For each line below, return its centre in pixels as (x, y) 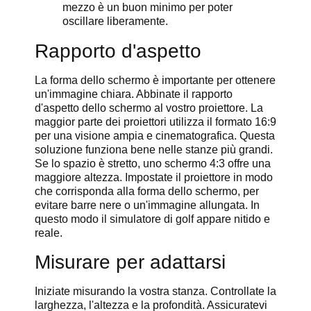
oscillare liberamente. (115, 22)
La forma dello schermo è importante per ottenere (155, 81)
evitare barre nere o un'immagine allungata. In (147, 205)
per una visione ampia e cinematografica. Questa (155, 136)
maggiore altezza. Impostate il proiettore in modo (154, 178)
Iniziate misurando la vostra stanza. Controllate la (155, 291)
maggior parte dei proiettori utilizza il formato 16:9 (155, 122)
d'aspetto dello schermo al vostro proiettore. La (149, 108)
